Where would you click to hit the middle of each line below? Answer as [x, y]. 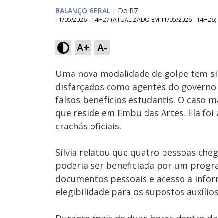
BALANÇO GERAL [83, 10]
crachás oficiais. [88, 126]
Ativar [103, 53]
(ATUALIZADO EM [136, 20]
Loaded [107, 34]
